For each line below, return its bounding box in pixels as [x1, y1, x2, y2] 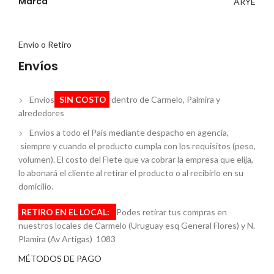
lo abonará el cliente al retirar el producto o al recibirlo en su [18, 168, 243, 178]
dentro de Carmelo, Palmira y [109, 94, 220, 105]
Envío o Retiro [18, 39, 72, 50]
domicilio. [18, 181, 53, 191]
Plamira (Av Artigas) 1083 [18, 234, 116, 244]
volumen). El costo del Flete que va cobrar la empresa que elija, [18, 154, 253, 165]
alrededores [18, 108, 64, 118]
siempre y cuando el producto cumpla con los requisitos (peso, [18, 141, 256, 151]
